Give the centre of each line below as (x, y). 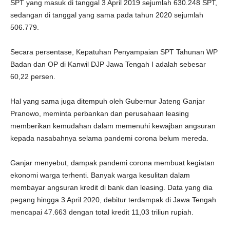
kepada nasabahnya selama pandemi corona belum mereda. (109, 138)
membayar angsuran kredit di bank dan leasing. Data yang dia (111, 187)
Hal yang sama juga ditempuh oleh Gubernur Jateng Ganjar (108, 101)
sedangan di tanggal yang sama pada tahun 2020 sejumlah (107, 15)
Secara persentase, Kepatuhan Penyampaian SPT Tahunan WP (114, 52)
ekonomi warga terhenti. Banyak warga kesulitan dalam (100, 175)
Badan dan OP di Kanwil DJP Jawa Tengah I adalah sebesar (108, 64)
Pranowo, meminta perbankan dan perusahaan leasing (100, 113)
